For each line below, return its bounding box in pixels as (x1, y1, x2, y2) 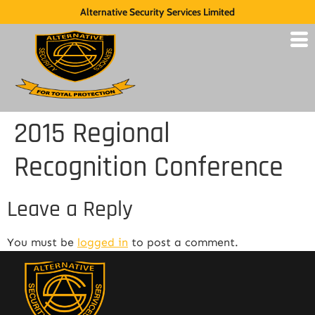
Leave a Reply (7, 195, 133, 224)
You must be (7, 236, 77, 249)
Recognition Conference (14, 150, 283, 186)
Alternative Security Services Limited (80, 6, 235, 18)
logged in (77, 236, 128, 249)
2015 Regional (14, 116, 170, 152)
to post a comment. (128, 236, 238, 249)
